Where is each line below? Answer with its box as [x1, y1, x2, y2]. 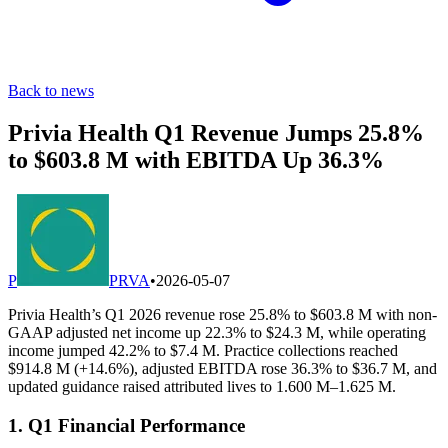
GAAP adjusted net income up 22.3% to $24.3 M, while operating [8, 323, 426, 341]
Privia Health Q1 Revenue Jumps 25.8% [8, 119, 424, 146]
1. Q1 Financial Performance [8, 414, 245, 436]
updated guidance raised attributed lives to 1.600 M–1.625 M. [8, 377, 396, 395]
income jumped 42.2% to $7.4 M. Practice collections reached [8, 341, 398, 359]
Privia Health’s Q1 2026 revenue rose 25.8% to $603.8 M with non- [8, 305, 437, 323]
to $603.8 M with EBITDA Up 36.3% [8, 146, 384, 173]
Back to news [8, 82, 94, 99]
